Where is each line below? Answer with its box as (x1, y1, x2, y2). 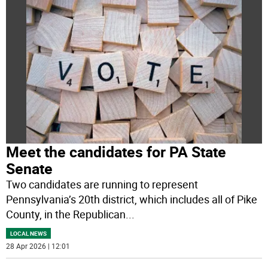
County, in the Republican (6, 207, 126, 222)
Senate (6, 159, 53, 179)
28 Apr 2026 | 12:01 (6, 241, 71, 251)
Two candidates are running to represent (6, 177, 199, 192)
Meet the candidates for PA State (6, 142, 227, 162)
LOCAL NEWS (10, 229, 47, 238)
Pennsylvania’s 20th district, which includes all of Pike (6, 192, 258, 207)
